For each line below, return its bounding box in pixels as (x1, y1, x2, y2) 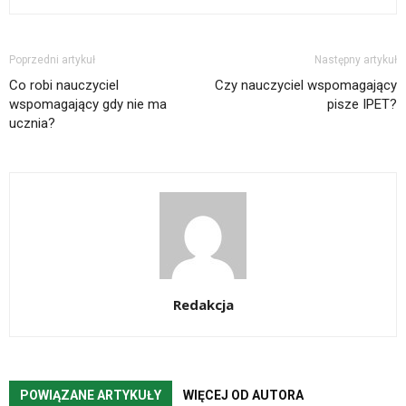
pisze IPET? (327, 96, 397, 112)
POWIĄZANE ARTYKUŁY (20, 388, 161, 402)
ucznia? (9, 115, 55, 131)
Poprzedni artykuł (9, 53, 95, 66)
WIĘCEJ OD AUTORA (183, 388, 304, 402)
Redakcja (172, 295, 234, 314)
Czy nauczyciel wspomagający (215, 77, 397, 93)
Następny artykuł (314, 53, 397, 66)
